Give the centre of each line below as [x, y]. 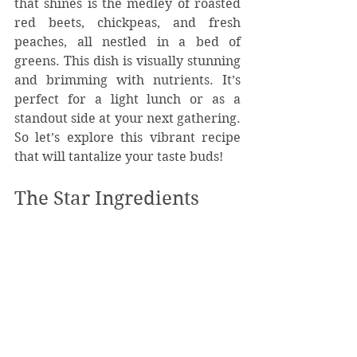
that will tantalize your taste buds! [119, 157]
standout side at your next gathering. [127, 119]
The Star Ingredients [107, 199]
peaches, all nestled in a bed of [127, 42]
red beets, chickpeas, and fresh [127, 23]
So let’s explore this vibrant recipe [127, 138]
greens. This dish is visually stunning [127, 61]
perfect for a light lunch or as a [127, 100]
